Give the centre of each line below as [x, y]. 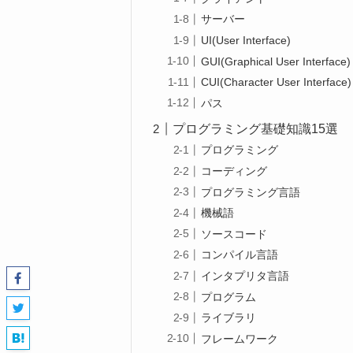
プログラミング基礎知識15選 [256, 128]
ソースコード [234, 234]
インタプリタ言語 [245, 275]
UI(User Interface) [246, 40]
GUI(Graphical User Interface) [276, 61]
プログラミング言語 [251, 192]
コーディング [234, 171]
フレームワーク [240, 338]
